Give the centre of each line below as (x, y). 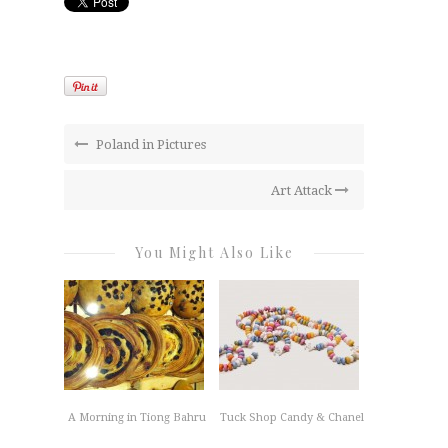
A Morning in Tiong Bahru (136, 418)
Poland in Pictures (149, 145)
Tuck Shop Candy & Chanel (291, 418)
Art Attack (303, 191)
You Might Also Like (214, 253)
